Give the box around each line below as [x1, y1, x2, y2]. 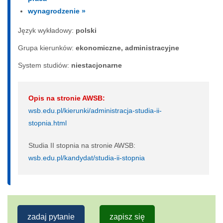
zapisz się [110, 212, 145, 221]
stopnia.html [28, 118, 67, 127]
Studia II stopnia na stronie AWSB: [28, 141, 135, 149]
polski [76, 26, 97, 34]
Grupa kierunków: [18, 43, 76, 52]
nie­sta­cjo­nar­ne [71, 61, 122, 69]
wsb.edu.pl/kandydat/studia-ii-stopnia [28, 153, 145, 162]
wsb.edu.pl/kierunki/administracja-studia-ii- [28, 106, 162, 114]
